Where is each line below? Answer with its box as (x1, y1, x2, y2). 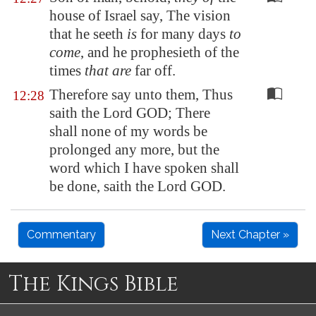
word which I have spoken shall (49, 159, 239, 176)
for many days (137, 25, 229, 42)
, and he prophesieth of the (80, 44, 239, 61)
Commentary (27, 228, 96, 241)
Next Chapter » (211, 228, 289, 241)
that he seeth (49, 25, 127, 42)
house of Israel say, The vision (49, 7, 231, 24)
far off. (131, 62, 176, 79)
